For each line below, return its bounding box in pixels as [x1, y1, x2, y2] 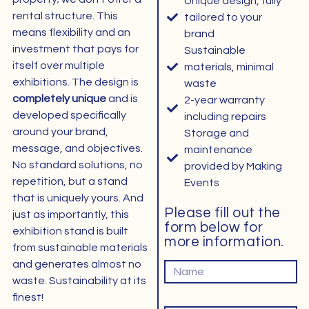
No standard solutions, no [12, 159, 143, 171]
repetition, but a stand [12, 176, 128, 188]
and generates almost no [12, 259, 141, 270]
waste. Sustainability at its [12, 275, 146, 287]
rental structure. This [12, 10, 118, 22]
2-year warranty [184, 94, 266, 106]
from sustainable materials [12, 242, 148, 254]
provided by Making [184, 161, 283, 172]
